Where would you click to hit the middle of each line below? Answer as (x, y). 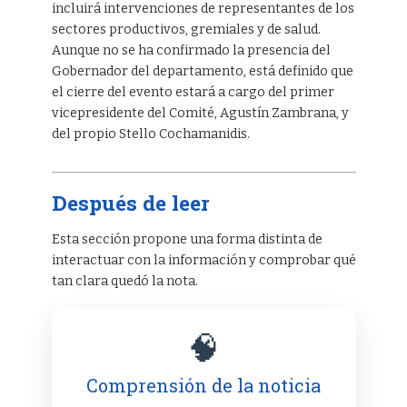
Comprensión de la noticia (203, 385)
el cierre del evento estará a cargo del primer (193, 92)
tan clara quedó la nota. (124, 281)
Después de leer (130, 202)
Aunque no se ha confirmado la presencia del (191, 50)
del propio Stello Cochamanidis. (150, 134)
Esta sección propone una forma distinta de (187, 239)
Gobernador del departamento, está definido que (202, 71)
